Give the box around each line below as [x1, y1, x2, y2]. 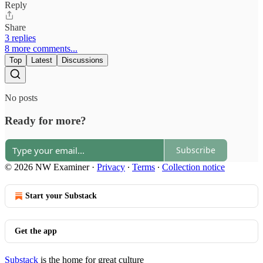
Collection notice [162, 161, 225, 172]
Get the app [15, 226, 57, 235]
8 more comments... [5, 43, 77, 54]
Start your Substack [25, 191, 97, 200]
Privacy [97, 161, 125, 172]
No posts [5, 93, 38, 103]
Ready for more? [5, 114, 86, 127]
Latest [31, 56, 52, 65]
